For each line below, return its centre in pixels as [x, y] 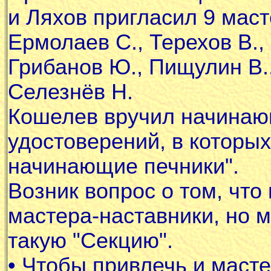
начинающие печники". [123, 166]
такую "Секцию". [90, 241]
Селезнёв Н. [70, 92]
